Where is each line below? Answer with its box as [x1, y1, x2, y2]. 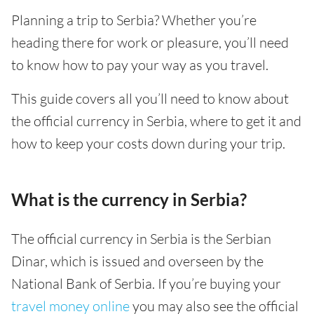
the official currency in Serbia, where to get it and [11, 112, 301, 130]
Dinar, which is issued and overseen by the [11, 252, 264, 270]
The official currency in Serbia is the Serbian [11, 230, 271, 247]
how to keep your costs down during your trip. [11, 135, 285, 152]
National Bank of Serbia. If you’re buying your [11, 275, 281, 292]
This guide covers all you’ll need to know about [11, 90, 289, 107]
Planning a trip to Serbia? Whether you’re [11, 11, 257, 29]
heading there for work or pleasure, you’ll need [11, 34, 289, 51]
